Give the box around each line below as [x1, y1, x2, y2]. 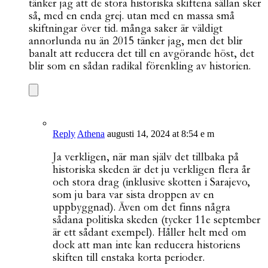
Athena [77, 128, 105, 139]
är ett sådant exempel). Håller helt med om [53, 226, 246, 239]
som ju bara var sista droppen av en [53, 188, 214, 201]
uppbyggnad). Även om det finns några [53, 200, 230, 214]
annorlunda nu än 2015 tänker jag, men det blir [29, 34, 243, 47]
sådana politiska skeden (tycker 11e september [53, 213, 261, 226]
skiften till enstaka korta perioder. [53, 251, 205, 264]
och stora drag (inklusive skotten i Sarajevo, [53, 175, 250, 188]
